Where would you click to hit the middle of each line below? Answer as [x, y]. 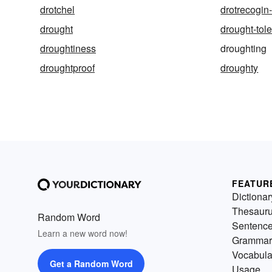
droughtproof [67, 67]
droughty [240, 67]
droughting [244, 48]
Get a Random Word [91, 263]
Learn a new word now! [83, 233]
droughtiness [68, 48]
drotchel [57, 9]
